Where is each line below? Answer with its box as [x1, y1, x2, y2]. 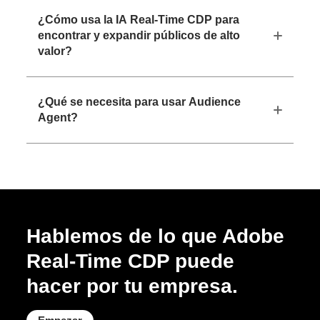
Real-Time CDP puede [26, 249, 235, 272]
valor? [38, 44, 73, 57]
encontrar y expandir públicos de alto [38, 29, 241, 41]
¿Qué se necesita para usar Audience [38, 95, 241, 108]
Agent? [38, 111, 79, 124]
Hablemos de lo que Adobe [26, 224, 285, 247]
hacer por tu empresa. [26, 274, 239, 297]
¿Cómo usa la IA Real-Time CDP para [38, 13, 240, 26]
